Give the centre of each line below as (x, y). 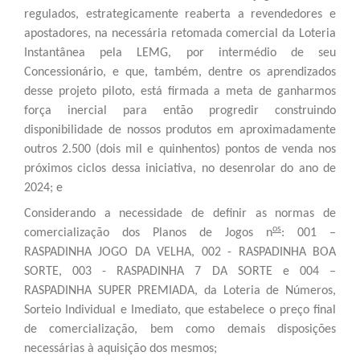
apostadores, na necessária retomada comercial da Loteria (180, 33)
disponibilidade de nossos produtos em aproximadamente (180, 130)
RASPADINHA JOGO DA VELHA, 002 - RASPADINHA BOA (180, 252)
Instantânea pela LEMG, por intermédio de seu (180, 53)
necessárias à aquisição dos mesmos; (122, 348)
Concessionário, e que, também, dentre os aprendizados (180, 72)
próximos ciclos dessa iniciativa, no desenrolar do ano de (180, 168)
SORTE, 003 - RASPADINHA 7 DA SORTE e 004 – (180, 271)
